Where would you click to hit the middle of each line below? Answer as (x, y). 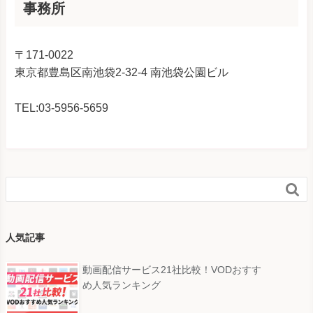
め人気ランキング (122, 285)
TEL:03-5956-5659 (61, 108)
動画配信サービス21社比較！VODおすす (172, 270)
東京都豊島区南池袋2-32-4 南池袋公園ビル (122, 73)
